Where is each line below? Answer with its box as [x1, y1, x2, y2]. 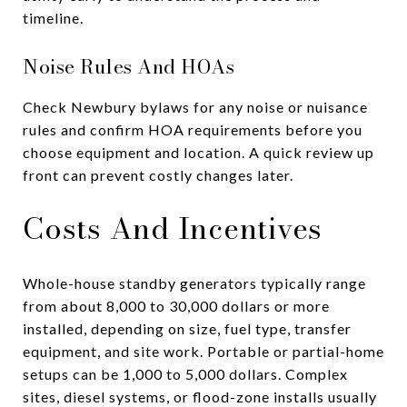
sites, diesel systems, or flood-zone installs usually [23, 387, 377, 405]
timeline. [23, 8, 84, 26]
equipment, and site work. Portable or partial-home [23, 342, 384, 360]
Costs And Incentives [23, 205, 323, 251]
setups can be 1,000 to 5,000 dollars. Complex [23, 364, 348, 382]
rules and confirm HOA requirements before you [23, 120, 362, 138]
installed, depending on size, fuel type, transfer [23, 319, 352, 337]
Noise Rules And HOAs [23, 51, 234, 81]
